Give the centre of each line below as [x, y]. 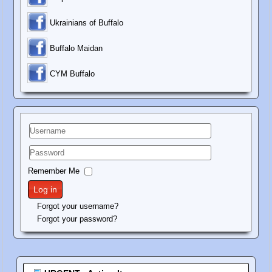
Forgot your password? [77, 219]
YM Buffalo [75, 74]
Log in [46, 190]
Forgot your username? [78, 206]
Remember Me [54, 171]
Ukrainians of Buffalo [87, 23]
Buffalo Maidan [76, 49]
